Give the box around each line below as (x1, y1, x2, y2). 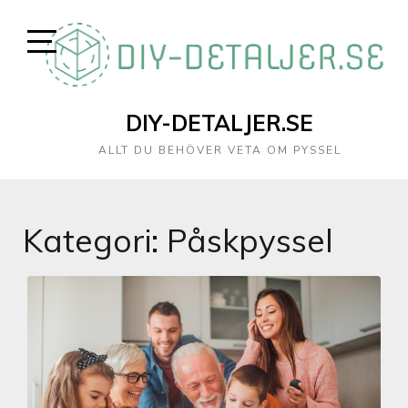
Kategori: (23, 219, 167, 260)
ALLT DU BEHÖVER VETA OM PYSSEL (97, 142, 342, 158)
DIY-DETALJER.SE (126, 108, 314, 137)
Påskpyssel (167, 219, 333, 260)
